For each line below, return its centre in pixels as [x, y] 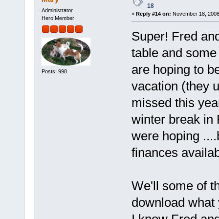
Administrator [57, 11]
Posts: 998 [54, 71]
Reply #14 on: [153, 14]
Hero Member [58, 18]
